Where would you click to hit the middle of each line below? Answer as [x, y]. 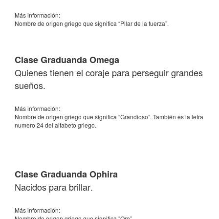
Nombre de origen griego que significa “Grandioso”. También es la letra [109, 117]
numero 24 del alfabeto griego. [55, 125]
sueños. [30, 85]
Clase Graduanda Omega [67, 60]
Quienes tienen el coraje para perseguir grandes [109, 72]
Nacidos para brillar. [55, 187]
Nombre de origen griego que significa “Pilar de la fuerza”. [92, 23]
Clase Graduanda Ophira [66, 174]
